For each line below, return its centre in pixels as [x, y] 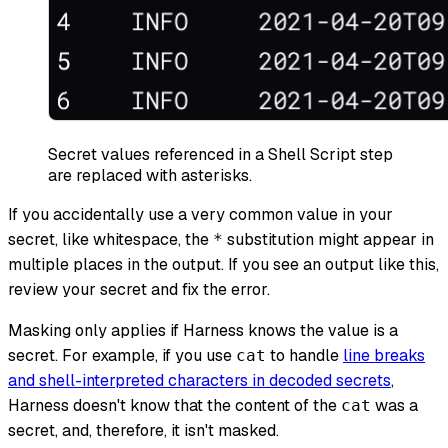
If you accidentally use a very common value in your [200, 214]
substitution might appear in [328, 239]
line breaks [384, 355]
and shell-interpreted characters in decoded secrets [199, 380]
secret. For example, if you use [122, 355]
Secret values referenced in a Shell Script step [220, 154]
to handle [304, 355]
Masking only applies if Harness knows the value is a [203, 330]
